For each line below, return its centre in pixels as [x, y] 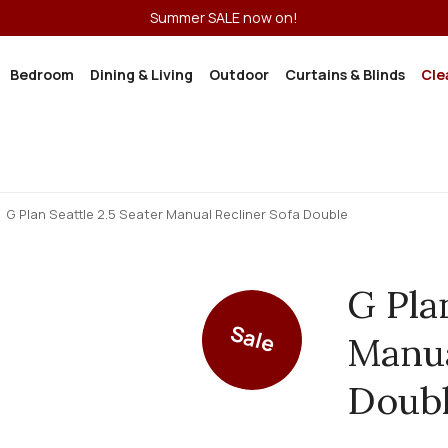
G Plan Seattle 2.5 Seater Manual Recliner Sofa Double [177, 214]
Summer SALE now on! [224, 17]
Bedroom [42, 74]
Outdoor [239, 74]
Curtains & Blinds [345, 74]
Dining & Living [141, 74]
